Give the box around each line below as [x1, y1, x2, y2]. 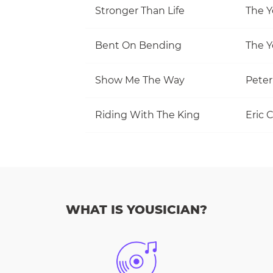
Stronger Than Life [95, 4, 185, 16]
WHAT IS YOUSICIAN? [66, 202, 207, 217]
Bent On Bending [95, 39, 182, 51]
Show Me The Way [95, 74, 185, 86]
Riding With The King [95, 108, 200, 121]
